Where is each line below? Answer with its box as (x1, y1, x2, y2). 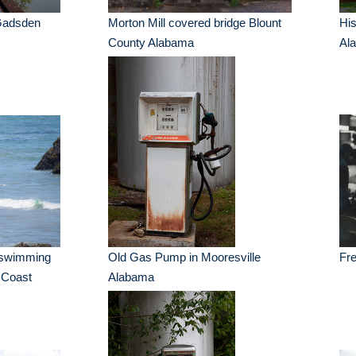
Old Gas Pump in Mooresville (108, 250, 261, 264)
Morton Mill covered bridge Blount (108, 16, 282, 29)
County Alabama (108, 36, 195, 49)
